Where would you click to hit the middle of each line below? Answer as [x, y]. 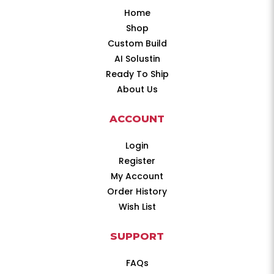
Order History [137, 191]
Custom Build [137, 43]
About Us [137, 89]
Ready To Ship [137, 74]
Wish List [137, 207]
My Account [137, 176]
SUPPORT [137, 236]
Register [137, 161]
